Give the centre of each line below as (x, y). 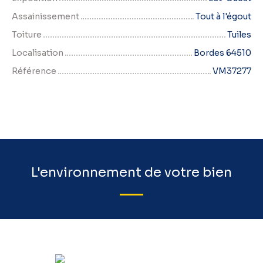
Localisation (38, 53)
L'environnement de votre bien (131, 172)
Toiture (27, 35)
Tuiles (239, 35)
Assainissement (45, 17)
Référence (34, 71)
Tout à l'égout (223, 17)
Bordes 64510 (222, 53)
